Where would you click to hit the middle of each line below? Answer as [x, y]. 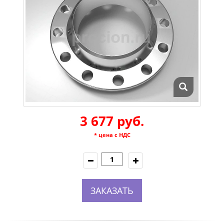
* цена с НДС [112, 134]
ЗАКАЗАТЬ [112, 190]
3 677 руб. [112, 121]
